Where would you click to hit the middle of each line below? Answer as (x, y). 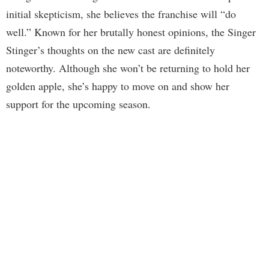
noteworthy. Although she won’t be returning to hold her (128, 68)
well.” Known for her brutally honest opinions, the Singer (131, 32)
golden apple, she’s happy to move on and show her (118, 86)
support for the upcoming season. (78, 104)
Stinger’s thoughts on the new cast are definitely (110, 50)
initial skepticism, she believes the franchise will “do (121, 14)
